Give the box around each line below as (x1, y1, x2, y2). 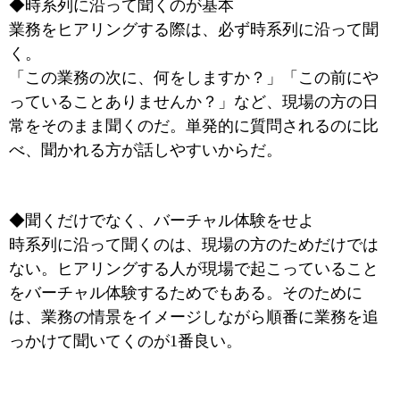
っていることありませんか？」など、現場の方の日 (9, 93, 379, 111)
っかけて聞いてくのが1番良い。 (9, 332, 242, 350)
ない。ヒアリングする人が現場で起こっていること (9, 260, 379, 278)
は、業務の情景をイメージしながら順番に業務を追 (9, 308, 379, 326)
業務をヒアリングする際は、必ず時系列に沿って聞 (9, 21, 379, 38)
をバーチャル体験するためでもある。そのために (9, 284, 362, 302)
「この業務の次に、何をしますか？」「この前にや (9, 69, 379, 87)
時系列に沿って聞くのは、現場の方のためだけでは (9, 236, 379, 254)
